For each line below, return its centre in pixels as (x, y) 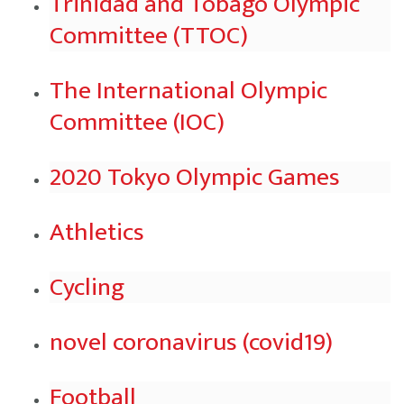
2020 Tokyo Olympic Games (195, 177)
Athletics (97, 232)
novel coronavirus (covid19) (191, 342)
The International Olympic (188, 91)
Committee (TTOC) (149, 36)
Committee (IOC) (137, 122)
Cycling (87, 287)
